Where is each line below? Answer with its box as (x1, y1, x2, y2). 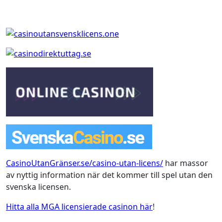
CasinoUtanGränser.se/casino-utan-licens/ (6, 158, 163, 169)
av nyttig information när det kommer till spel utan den (6, 169, 213, 181)
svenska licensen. (6, 181, 71, 193)
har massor (163, 158, 208, 169)
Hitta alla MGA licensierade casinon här (6, 201, 153, 213)
